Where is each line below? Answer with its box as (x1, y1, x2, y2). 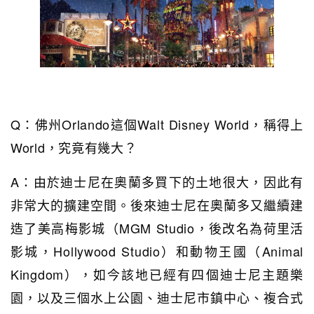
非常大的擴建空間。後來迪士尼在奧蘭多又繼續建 (11, 196, 303, 214)
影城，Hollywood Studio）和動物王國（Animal (11, 242, 303, 261)
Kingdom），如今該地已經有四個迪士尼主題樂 (11, 265, 303, 284)
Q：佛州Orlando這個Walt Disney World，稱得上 (11, 115, 303, 134)
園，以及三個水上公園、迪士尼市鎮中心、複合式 (11, 288, 303, 307)
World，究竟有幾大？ (11, 138, 137, 157)
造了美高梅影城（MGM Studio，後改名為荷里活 (11, 219, 303, 238)
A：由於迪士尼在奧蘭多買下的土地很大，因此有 (11, 172, 303, 191)
